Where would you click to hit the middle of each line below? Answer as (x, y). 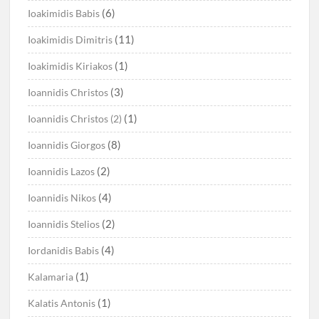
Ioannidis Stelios (64, 224)
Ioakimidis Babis (64, 14)
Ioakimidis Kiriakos (70, 66)
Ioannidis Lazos (62, 172)
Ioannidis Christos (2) (75, 119)
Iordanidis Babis (64, 251)
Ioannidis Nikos (62, 198)
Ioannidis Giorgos (67, 145)
